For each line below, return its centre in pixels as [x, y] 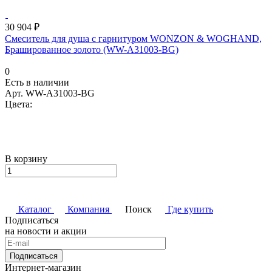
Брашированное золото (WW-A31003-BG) [92, 49]
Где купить [190, 209]
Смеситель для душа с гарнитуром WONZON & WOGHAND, [133, 38]
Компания [88, 209]
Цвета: [19, 104]
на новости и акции [46, 231]
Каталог [35, 209]
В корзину [26, 158]
